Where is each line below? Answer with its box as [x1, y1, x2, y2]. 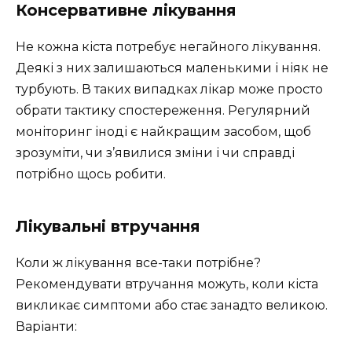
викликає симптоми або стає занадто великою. [16, 297, 328, 313]
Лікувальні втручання [16, 216, 200, 236]
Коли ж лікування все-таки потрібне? [16, 255, 261, 270]
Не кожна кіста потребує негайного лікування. [16, 38, 321, 54]
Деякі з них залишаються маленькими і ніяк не [16, 60, 328, 75]
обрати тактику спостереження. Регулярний [16, 102, 310, 118]
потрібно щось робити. [16, 166, 166, 181]
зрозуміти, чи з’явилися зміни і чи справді [16, 145, 295, 160]
